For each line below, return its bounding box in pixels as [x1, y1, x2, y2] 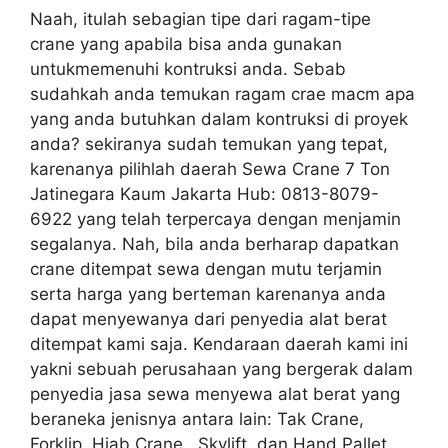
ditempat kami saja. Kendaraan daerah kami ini [30, 333, 408, 354]
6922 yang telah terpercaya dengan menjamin [30, 208, 401, 229]
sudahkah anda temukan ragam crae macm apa [30, 83, 415, 104]
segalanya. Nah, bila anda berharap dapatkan [30, 233, 399, 254]
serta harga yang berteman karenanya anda [30, 283, 386, 304]
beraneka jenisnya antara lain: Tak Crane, [30, 408, 364, 429]
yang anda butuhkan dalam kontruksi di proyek [30, 108, 408, 129]
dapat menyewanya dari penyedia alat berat [30, 308, 387, 329]
